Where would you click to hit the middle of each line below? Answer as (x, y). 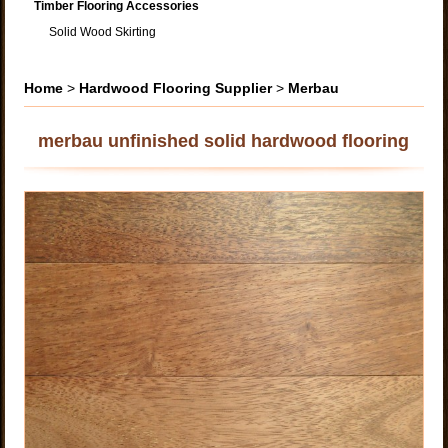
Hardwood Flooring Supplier (176, 87)
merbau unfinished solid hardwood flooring (224, 140)
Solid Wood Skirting (103, 31)
